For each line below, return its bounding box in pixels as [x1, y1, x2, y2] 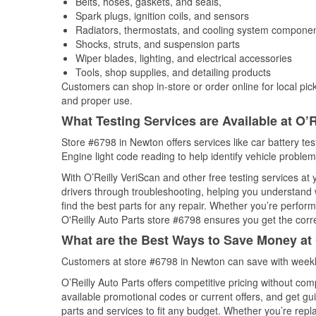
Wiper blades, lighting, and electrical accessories [75, 51, 292, 65]
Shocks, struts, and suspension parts [75, 37, 240, 51]
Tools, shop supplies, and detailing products [75, 65, 271, 79]
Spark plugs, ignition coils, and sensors [75, 8, 249, 23]
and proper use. [61, 93, 133, 107]
